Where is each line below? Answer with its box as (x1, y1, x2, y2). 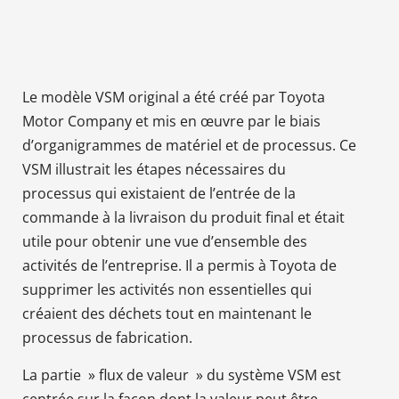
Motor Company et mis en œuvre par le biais (22, 110, 321, 131)
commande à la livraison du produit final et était (22, 207, 345, 227)
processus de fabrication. (22, 327, 192, 347)
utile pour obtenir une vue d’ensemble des (22, 231, 307, 251)
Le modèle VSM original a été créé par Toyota (22, 86, 325, 107)
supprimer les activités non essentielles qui (22, 279, 312, 299)
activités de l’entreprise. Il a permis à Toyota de (22, 255, 337, 275)
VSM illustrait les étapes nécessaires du (22, 159, 286, 179)
